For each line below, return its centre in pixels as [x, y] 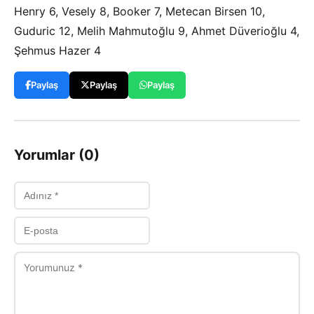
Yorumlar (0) [57, 155]
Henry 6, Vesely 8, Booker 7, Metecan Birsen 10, [139, 12]
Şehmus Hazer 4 [57, 51]
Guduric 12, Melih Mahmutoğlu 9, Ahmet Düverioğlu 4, [157, 31]
